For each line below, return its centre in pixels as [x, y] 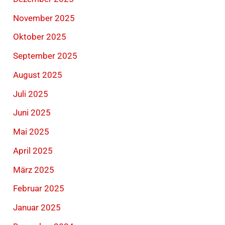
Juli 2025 [31, 94]
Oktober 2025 [40, 37]
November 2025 [44, 18]
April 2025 [33, 150]
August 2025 [38, 75]
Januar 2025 [37, 208]
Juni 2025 [32, 113]
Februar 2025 [39, 189]
